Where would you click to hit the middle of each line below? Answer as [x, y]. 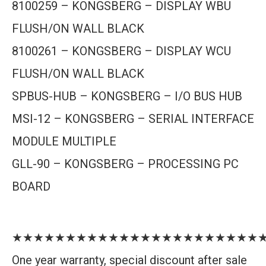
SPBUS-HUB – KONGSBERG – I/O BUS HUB [127, 96]
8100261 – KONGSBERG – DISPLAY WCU [121, 51]
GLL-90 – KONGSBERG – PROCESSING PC [125, 164]
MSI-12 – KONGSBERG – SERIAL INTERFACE [133, 119]
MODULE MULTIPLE [64, 141]
